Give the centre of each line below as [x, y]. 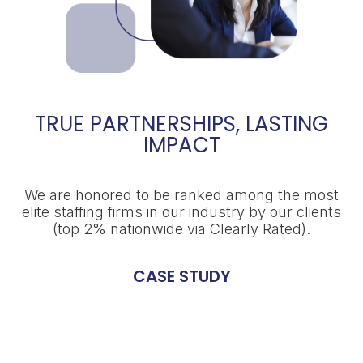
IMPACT [181, 145]
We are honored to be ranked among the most [182, 195]
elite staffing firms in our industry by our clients [182, 212]
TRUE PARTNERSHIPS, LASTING [181, 124]
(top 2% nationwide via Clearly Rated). [182, 229]
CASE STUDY [181, 277]
